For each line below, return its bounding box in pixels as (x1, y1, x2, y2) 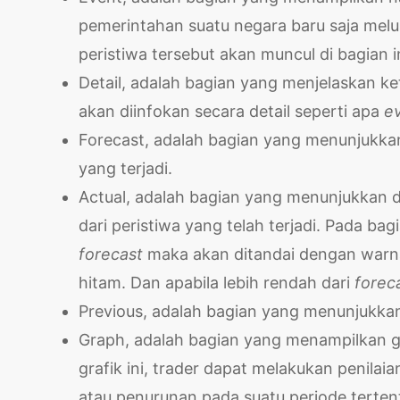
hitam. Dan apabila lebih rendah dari (79, 272, 354, 292)
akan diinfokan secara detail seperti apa (79, 101, 384, 121)
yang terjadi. (79, 158, 172, 178)
